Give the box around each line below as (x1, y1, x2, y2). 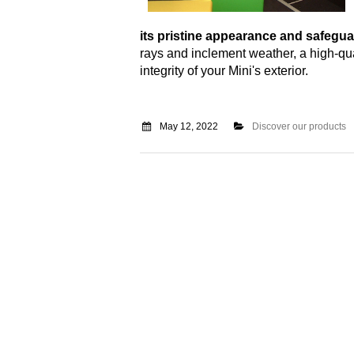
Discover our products (251, 120, 346, 132)
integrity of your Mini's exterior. (140, 63, 308, 77)
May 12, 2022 (159, 120, 218, 132)
